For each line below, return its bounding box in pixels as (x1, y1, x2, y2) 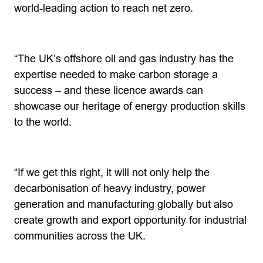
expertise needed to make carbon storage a (14, 69, 218, 80)
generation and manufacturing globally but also (14, 198, 233, 210)
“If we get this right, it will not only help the (14, 167, 210, 178)
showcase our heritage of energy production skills (14, 100, 245, 112)
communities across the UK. (14, 230, 146, 242)
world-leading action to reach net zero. (14, 2, 193, 14)
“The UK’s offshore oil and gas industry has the (14, 53, 234, 65)
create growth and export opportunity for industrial (14, 214, 247, 226)
